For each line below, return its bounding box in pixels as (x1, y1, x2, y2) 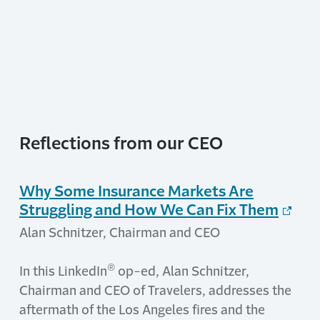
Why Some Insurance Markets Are (19, 183, 254, 199)
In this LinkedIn (19, 264, 107, 278)
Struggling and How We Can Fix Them (19, 201, 279, 217)
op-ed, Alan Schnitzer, (118, 264, 249, 278)
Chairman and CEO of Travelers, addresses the (19, 284, 291, 297)
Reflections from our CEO (19, 134, 223, 152)
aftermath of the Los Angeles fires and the (19, 303, 265, 316)
